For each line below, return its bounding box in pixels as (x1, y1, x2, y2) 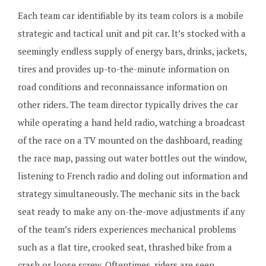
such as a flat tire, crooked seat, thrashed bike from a (17, 241, 232, 253)
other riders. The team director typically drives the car (17, 99, 238, 110)
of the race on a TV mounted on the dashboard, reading (17, 134, 242, 146)
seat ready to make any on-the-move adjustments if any (17, 205, 245, 217)
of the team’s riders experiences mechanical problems (17, 223, 236, 235)
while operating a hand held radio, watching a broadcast (17, 116, 245, 128)
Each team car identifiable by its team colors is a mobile (17, 9, 243, 21)
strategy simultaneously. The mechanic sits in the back (17, 188, 240, 199)
